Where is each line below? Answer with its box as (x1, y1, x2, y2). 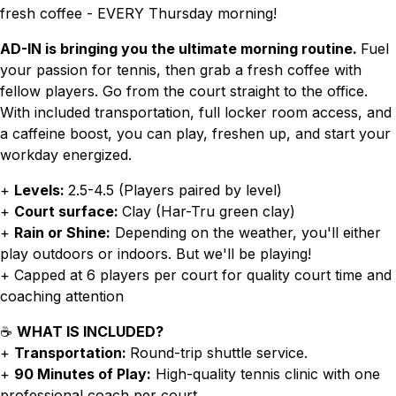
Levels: (14, 181, 68, 199)
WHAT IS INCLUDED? (17, 323, 164, 340)
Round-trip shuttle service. (130, 344, 308, 362)
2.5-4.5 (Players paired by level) (68, 181, 282, 199)
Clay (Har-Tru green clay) (122, 202, 295, 220)
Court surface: (14, 202, 122, 220)
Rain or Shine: (14, 224, 110, 241)
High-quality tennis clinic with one (151, 365, 380, 383)
